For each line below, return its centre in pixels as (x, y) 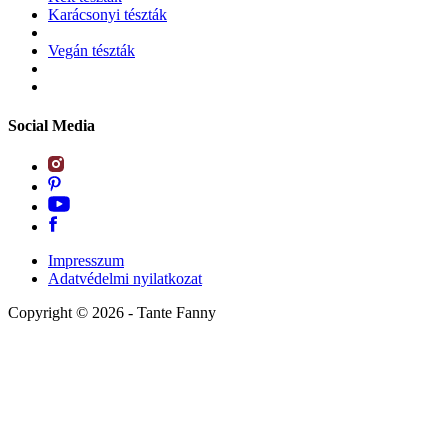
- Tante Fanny (170, 313)
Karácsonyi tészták (107, 14)
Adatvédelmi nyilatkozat (125, 279)
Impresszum (86, 261)
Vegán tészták (91, 50)
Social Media (51, 125)
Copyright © (50, 313)
